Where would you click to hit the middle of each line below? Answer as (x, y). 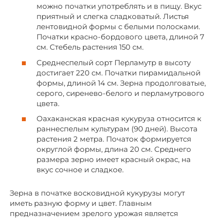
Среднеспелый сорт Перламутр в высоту (114, 62)
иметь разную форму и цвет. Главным (81, 203)
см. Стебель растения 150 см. (90, 47)
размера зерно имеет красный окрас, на (114, 160)
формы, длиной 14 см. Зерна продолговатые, (121, 83)
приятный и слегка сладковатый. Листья (113, 17)
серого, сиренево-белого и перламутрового (120, 93)
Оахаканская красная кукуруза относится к (119, 119)
